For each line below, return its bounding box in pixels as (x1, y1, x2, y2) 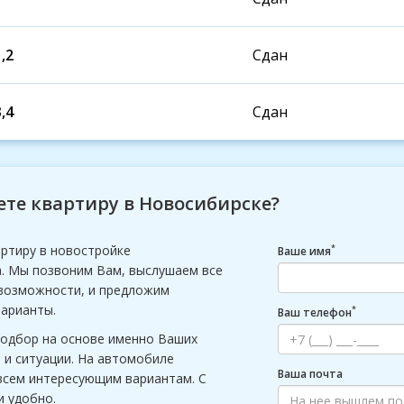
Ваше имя (278, 243, 332, 259)
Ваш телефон (278, 305, 353, 320)
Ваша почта (278, 366, 344, 381)
